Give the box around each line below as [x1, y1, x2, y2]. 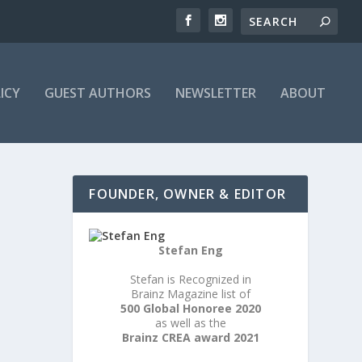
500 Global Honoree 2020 [120, 301, 261, 316]
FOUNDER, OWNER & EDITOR [89, 185, 286, 203]
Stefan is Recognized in [129, 271, 251, 287]
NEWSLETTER [175, 84, 256, 102]
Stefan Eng [158, 242, 223, 258]
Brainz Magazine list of [130, 286, 250, 301]
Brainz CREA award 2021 [121, 330, 259, 345]
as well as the [154, 315, 226, 330]
